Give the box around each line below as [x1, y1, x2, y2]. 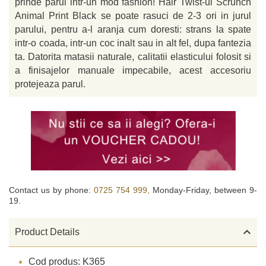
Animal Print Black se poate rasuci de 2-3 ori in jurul [15, 11, 251, 21]
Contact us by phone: [9, 185, 94, 195]
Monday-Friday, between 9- [153, 185, 257, 195]
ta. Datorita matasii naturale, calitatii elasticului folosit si [15, 52, 251, 62]
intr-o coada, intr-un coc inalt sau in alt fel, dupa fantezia [15, 38, 251, 48]
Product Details [15, 227, 80, 237]
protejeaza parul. [15, 79, 85, 89]
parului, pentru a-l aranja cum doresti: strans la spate [15, 24, 251, 34]
